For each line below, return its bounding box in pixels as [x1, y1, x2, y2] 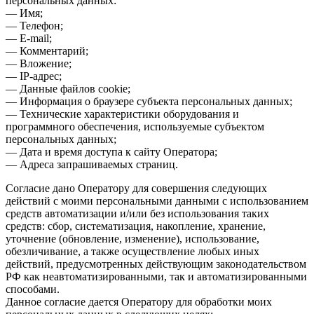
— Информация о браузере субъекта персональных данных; [6, 95, 292, 107]
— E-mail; [6, 32, 52, 44]
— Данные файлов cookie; [6, 82, 130, 95]
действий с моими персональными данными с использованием [6, 194, 308, 207]
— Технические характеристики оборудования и [6, 107, 239, 120]
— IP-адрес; [6, 69, 62, 82]
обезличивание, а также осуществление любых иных [6, 245, 259, 257]
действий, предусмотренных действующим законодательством [6, 257, 306, 270]
